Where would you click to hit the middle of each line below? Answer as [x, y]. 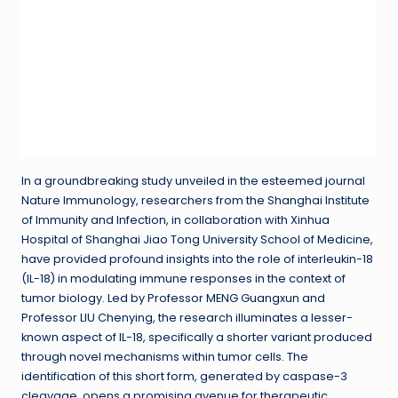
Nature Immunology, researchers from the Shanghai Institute [195, 201]
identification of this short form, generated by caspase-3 [184, 377]
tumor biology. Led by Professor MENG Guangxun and [173, 298]
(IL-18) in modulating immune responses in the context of [183, 279]
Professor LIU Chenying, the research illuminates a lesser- [187, 318]
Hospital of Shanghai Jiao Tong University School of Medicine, [197, 240]
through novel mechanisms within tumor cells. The [165, 357]
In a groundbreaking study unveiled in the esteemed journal [193, 181]
